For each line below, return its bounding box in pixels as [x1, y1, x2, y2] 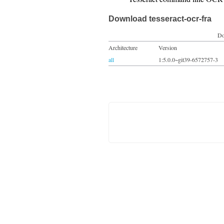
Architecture [108, 43, 137, 51]
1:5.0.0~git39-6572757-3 [158, 55, 218, 63]
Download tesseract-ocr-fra [108, 14, 211, 23]
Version [158, 43, 177, 51]
